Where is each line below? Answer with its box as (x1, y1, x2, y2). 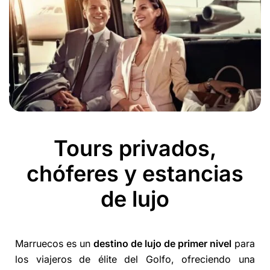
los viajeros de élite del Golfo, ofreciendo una (15, 253, 255, 266)
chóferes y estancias (27, 160, 243, 187)
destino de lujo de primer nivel (93, 237, 231, 250)
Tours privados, (54, 135, 216, 162)
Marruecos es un (15, 237, 93, 250)
